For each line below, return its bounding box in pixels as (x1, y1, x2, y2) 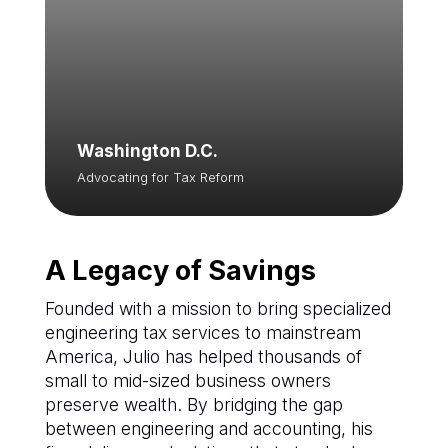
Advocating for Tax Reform (76, 169, 244, 186)
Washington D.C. (76, 141, 218, 162)
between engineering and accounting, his (44, 418, 373, 440)
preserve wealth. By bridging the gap (44, 394, 343, 416)
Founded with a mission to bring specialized (44, 298, 391, 320)
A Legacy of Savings (44, 254, 316, 288)
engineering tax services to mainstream (44, 322, 361, 344)
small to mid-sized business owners (44, 370, 331, 392)
